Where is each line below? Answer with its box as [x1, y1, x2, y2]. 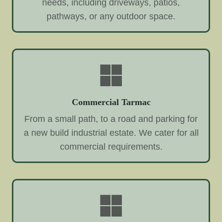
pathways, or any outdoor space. [47, 11, 175, 21]
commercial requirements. [59, 141, 163, 152]
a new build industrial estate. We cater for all [23, 127, 199, 138]
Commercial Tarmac [71, 97, 151, 107]
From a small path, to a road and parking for [24, 113, 198, 124]
